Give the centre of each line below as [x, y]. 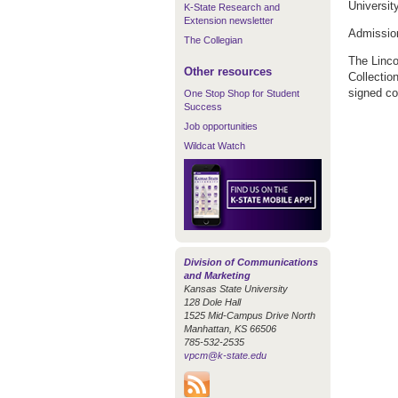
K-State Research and [232, 7]
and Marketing [217, 275]
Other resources [228, 72]
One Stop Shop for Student [242, 93]
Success [203, 107]
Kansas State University [236, 288]
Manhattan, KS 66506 [230, 328]
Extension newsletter [229, 20]
